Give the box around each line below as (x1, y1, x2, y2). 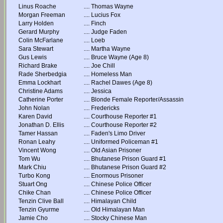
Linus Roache (18, 3, 56, 10)
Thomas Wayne (91, 3, 133, 10)
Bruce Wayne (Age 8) (91, 54, 149, 61)
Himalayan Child (91, 198, 136, 205)
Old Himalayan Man (91, 206, 145, 213)
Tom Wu (18, 155, 40, 162)
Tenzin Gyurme (18, 206, 59, 213)
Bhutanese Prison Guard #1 (91, 155, 166, 162)
